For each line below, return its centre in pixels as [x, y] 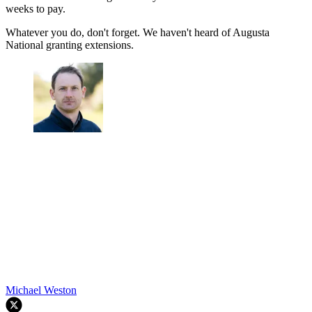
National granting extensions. [70, 45]
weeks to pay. [36, 9]
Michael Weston [41, 290]
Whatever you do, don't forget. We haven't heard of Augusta [138, 33]
